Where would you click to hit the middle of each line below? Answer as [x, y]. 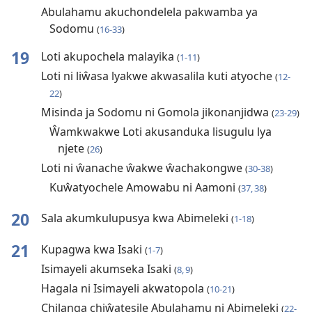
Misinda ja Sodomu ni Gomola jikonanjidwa [156, 112]
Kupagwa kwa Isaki [93, 250]
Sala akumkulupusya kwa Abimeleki [136, 218]
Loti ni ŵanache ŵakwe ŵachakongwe [143, 168]
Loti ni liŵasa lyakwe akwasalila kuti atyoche [158, 76]
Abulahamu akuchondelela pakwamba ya [149, 12]
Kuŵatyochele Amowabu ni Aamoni [143, 188]
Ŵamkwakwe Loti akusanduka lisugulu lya [160, 132]
